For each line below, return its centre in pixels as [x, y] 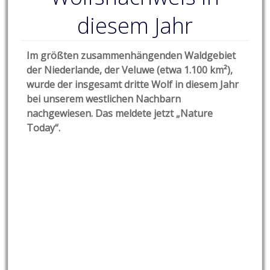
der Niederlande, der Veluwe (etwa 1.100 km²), [130, 70]
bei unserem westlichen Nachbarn [104, 99]
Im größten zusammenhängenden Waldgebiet [131, 56]
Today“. [44, 128]
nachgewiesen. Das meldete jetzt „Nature [120, 114]
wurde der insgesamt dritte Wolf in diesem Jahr [133, 85]
